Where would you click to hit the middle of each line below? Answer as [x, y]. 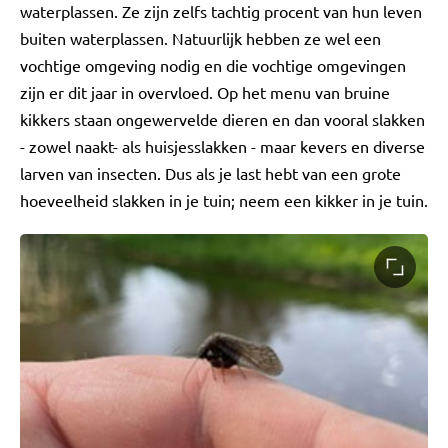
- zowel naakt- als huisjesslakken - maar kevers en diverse [222, 146]
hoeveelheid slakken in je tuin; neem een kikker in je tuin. [224, 200]
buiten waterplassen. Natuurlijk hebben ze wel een [200, 38]
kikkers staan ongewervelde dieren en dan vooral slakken [222, 119]
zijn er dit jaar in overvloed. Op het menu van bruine [205, 92]
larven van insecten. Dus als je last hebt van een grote [210, 173]
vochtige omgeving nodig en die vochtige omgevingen [213, 65]
